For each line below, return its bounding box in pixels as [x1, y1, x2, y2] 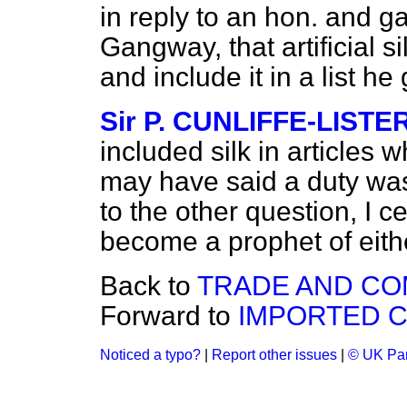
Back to [100, 271, 197, 301]
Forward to [100, 301, 238, 331]
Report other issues [212, 347, 337, 362]
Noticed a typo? [100, 347, 201, 362]
